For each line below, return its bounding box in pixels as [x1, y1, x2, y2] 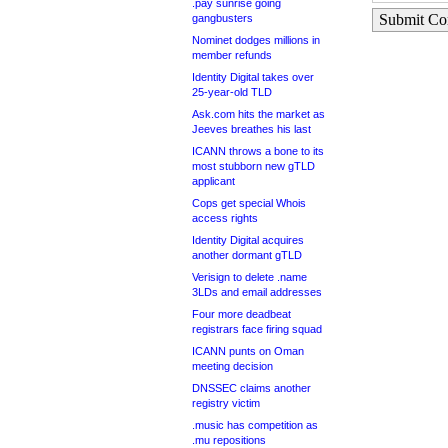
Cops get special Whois [192, 197, 306, 209]
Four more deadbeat [192, 308, 291, 320]
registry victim [192, 397, 260, 409]
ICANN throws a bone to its [192, 145, 324, 157]
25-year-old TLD [192, 86, 272, 98]
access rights [192, 212, 258, 224]
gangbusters [192, 12, 253, 24]
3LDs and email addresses [192, 286, 322, 298]
